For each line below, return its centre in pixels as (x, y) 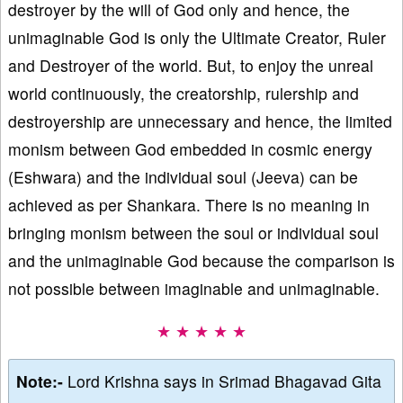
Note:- (42, 381)
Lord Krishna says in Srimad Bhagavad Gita (224, 381)
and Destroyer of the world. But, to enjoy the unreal (191, 65)
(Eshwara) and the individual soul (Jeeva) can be (183, 176)
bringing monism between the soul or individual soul (193, 232)
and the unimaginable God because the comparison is (201, 260)
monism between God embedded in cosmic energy (190, 148)
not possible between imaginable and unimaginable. (194, 288)
